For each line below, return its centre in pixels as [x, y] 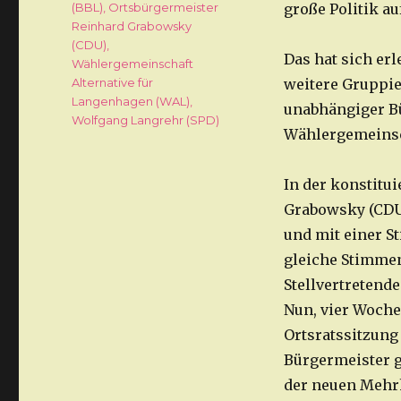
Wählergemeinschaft [133, 64]
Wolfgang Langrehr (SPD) [146, 120]
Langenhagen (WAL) [131, 102]
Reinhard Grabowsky [132, 26]
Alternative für [113, 83]
